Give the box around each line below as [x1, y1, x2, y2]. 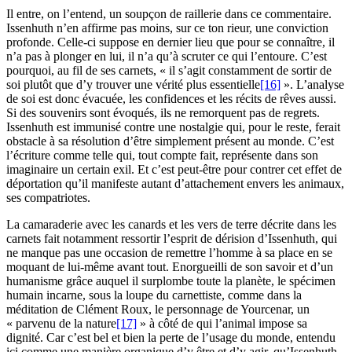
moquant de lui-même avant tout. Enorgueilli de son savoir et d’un [6, 260, 333, 274]
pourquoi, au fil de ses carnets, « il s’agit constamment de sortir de [6, 64, 332, 78]
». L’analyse [280, 78, 344, 92]
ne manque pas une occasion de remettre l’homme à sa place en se [6, 246, 332, 260]
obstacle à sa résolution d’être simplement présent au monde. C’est [6, 134, 334, 148]
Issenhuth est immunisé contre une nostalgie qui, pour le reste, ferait [6, 120, 340, 134]
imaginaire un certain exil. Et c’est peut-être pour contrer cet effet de [6, 163, 342, 177]
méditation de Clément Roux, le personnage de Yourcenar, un [6, 302, 310, 317]
